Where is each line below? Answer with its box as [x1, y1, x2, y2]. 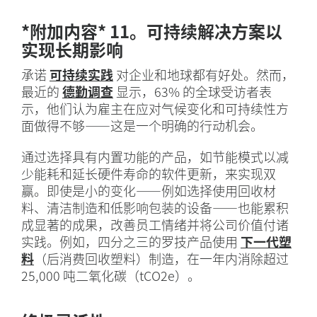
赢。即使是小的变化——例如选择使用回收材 [21, 181, 276, 200]
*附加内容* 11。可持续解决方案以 [21, 18, 282, 44]
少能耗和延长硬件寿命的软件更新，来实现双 [21, 164, 276, 183]
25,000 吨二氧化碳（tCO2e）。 [21, 266, 200, 285]
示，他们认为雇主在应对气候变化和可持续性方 [21, 99, 289, 118]
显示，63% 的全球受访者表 [113, 82, 272, 101]
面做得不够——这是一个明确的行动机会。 [21, 116, 263, 135]
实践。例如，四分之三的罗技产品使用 [21, 232, 241, 251]
